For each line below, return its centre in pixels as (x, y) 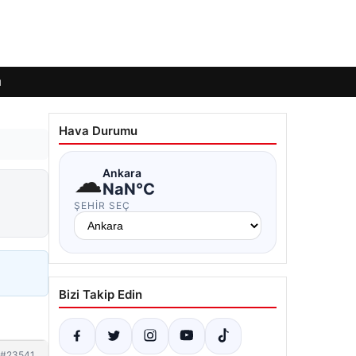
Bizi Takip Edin (101, 294)
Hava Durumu (98, 131)
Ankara (122, 172)
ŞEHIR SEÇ (102, 205)
